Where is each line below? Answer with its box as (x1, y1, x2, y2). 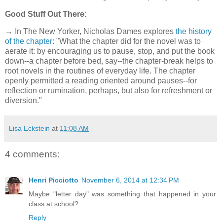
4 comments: (5, 149, 60, 160)
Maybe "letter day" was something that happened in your (29, 189, 216, 198)
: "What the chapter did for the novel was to (52, 37, 201, 46)
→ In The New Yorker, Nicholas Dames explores (5, 27, 176, 36)
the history (176, 27, 212, 36)
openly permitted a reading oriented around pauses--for (5, 76, 197, 85)
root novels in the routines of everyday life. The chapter (5, 67, 195, 75)
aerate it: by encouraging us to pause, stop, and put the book (5, 47, 215, 56)
